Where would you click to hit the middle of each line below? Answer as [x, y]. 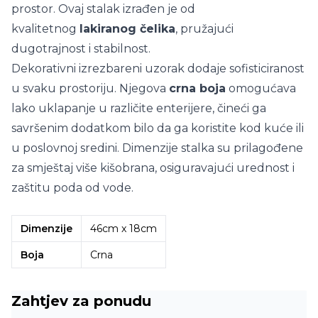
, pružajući [204, 28]
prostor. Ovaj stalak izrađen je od [103, 9]
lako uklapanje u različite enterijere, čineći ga [139, 108]
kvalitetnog [45, 28]
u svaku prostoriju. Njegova [90, 88]
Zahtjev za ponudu [81, 301]
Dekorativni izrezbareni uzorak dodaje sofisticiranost [158, 68]
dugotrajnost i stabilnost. [81, 48]
